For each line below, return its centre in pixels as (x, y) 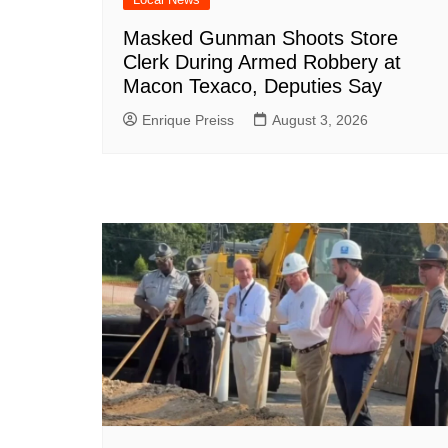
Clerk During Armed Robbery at (262, 61)
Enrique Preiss (188, 119)
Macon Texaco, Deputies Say (252, 85)
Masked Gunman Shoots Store (260, 37)
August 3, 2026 (320, 119)
